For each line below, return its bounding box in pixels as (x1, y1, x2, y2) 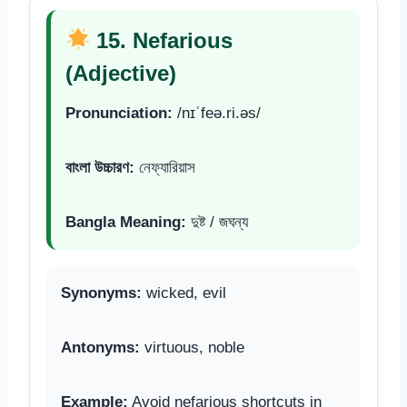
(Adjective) (65, 60, 176, 85)
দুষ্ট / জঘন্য (186, 213, 248, 231)
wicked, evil (142, 283, 226, 302)
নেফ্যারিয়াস (134, 158, 195, 176)
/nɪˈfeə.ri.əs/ (173, 104, 261, 122)
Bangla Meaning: (65, 213, 186, 231)
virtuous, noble (140, 338, 244, 356)
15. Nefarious (90, 27, 233, 53)
